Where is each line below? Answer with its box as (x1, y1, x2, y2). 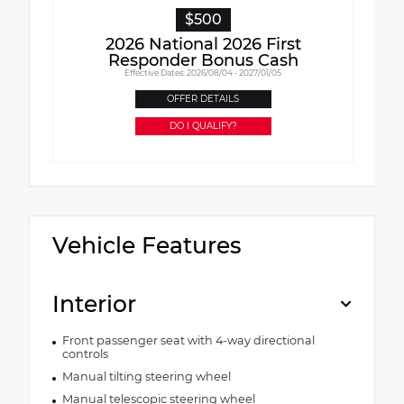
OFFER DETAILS (167, 92, 239, 105)
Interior (52, 289, 136, 317)
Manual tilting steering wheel (61, 369, 231, 383)
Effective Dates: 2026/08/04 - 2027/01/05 (124, 67, 281, 78)
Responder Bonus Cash (107, 50, 298, 70)
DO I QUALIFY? (169, 119, 237, 132)
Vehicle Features (52, 231, 242, 259)
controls (61, 346, 108, 361)
